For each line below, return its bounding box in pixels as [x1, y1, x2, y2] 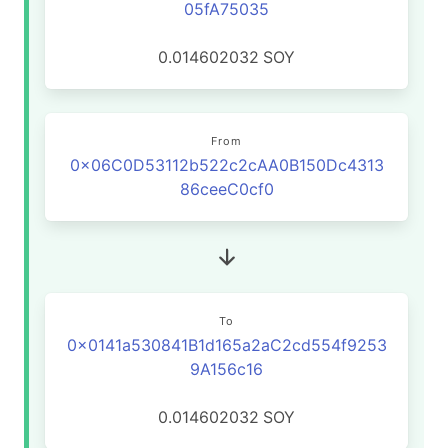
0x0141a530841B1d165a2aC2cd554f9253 [66, 335, 387, 355]
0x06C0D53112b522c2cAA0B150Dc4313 [69, 155, 384, 175]
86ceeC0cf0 [179, 179, 274, 199]
